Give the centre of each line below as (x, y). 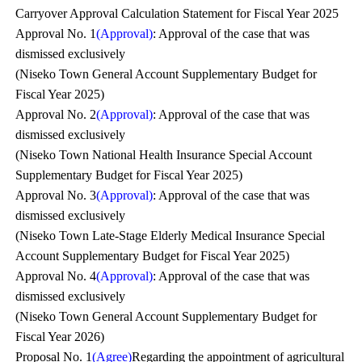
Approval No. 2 (56, 114)
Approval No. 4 (56, 276)
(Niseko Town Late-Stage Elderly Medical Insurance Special (170, 236)
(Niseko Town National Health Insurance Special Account (164, 155)
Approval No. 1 (56, 34)
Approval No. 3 (56, 195)
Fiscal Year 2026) (60, 337)
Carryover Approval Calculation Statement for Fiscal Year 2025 (177, 13)
